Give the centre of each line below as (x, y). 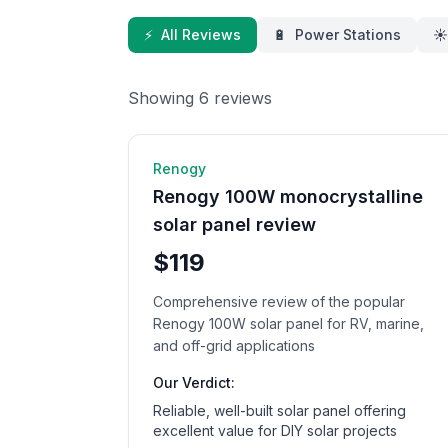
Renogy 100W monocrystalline (288, 196)
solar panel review (234, 224)
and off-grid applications (234, 345)
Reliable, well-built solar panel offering (279, 410)
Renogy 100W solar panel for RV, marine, (288, 323)
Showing (163, 98)
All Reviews (201, 34)
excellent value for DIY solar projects (275, 430)
